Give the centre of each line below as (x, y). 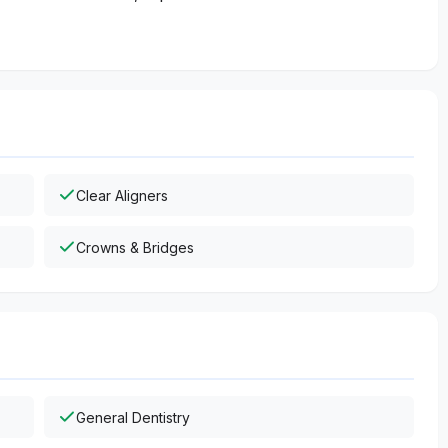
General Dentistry (133, 417)
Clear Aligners (122, 195)
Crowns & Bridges (135, 247)
